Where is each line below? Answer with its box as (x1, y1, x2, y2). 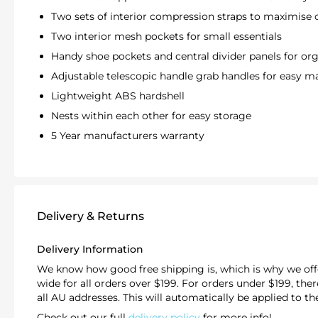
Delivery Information (37, 242, 143, 256)
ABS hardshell (115, 89, 185, 102)
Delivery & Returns (37, 209, 144, 223)
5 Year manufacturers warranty (51, 128, 207, 142)
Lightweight (51, 89, 115, 102)
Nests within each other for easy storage (51, 109, 251, 122)
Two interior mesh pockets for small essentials (51, 29, 282, 43)
